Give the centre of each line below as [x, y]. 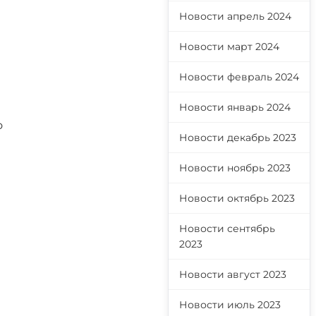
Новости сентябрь [227, 229]
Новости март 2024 [229, 47]
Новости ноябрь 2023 [235, 168]
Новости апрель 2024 [235, 16]
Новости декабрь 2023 [238, 138]
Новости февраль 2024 [239, 77]
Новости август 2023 [233, 274]
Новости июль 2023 [230, 305]
